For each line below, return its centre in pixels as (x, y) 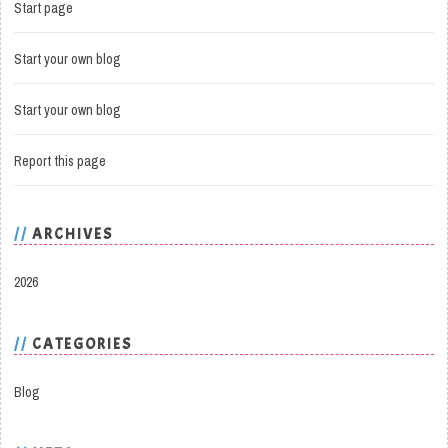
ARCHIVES (73, 235)
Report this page (60, 161)
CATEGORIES (82, 345)
